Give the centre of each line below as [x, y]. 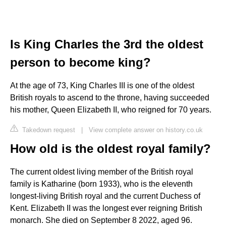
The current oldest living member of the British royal [102, 172]
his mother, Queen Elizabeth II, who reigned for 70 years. [111, 109]
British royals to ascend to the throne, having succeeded [110, 97]
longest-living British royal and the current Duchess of [105, 196]
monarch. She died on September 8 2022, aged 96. [101, 220]
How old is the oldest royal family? [110, 148]
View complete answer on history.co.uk [146, 130]
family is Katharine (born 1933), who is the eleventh [101, 184]
